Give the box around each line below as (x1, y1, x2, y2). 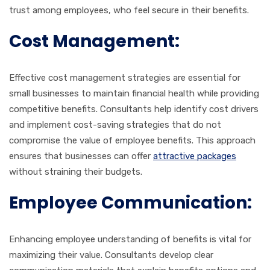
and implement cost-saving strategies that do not (9, 119, 221, 130)
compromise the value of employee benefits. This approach (9, 134, 256, 146)
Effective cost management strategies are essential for (9, 72, 240, 83)
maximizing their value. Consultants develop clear (9, 249, 213, 260)
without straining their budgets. (9, 166, 142, 177)
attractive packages (153, 150, 236, 162)
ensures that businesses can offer (9, 150, 153, 162)
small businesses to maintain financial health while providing (9, 87, 259, 99)
